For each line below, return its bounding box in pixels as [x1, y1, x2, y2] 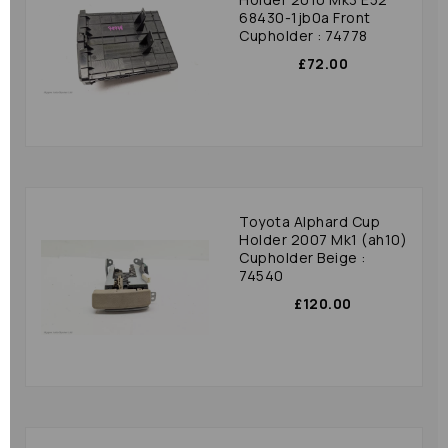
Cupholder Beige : [239, 248, 366, 267]
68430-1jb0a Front [239, 8, 371, 27]
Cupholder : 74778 [239, 26, 368, 45]
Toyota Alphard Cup [239, 212, 380, 231]
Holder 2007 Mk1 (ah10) [239, 230, 407, 249]
